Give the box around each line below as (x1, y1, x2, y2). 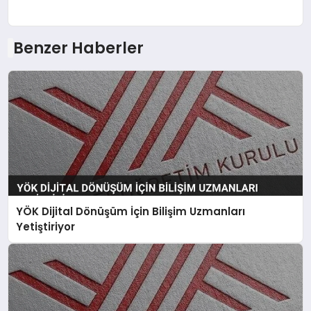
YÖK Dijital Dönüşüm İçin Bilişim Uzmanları (16, 203, 246, 219)
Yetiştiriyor (16, 219, 76, 234)
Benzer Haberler (12, 37, 144, 60)
